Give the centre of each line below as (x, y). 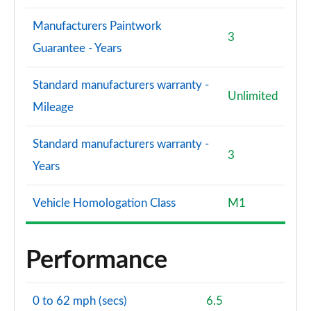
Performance (96, 260)
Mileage (53, 107)
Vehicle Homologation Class (104, 203)
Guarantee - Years (77, 48)
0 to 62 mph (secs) (80, 301)
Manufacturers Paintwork (97, 26)
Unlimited (253, 96)
